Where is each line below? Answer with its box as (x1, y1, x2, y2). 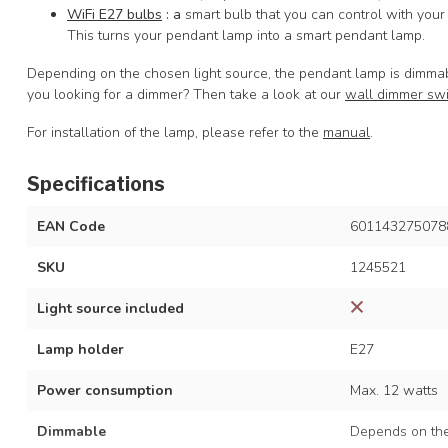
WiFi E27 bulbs (67, 5, 162, 24)
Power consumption (37, 380, 173, 400)
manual (323, 122, 370, 142)
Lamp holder (37, 339, 124, 359)
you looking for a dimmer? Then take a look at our (27, 84, 345, 104)
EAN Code (37, 216, 105, 236)
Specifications (27, 171, 165, 196)
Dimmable (37, 421, 106, 441)
